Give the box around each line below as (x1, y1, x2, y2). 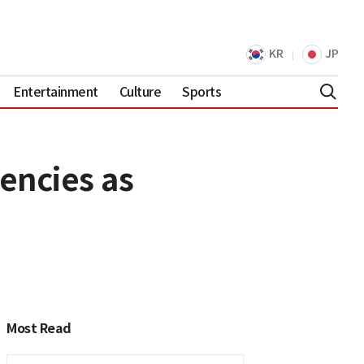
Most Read (6, 319, 71, 337)
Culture (119, 83, 162, 100)
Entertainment (13, 83, 98, 100)
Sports (182, 83, 222, 100)
